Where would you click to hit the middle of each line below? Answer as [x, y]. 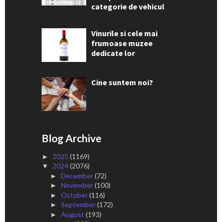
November [78, 185]
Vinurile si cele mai [124, 33]
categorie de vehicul [128, 6]
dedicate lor [113, 53]
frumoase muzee [122, 43]
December [78, 175]
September [79, 205]
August [73, 214]
